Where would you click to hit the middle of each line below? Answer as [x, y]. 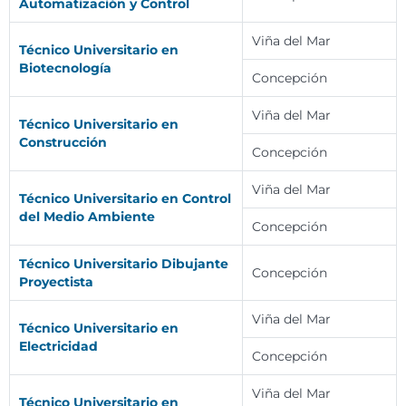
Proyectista [56, 282]
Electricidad [58, 347]
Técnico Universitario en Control [125, 199]
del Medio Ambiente [87, 217]
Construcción [63, 143]
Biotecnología [65, 68]
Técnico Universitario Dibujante [124, 264]
